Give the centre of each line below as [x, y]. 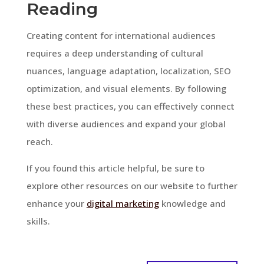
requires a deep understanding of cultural [115, 53]
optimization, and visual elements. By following [126, 88]
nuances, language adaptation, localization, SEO [128, 70]
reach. [39, 141]
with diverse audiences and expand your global [126, 123]
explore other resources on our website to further [132, 185]
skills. [38, 221]
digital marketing [123, 203]
